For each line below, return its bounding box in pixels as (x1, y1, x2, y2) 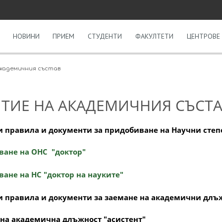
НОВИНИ (12, 32, 40, 41)
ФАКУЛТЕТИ (135, 32, 174, 41)
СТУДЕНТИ (88, 32, 122, 41)
